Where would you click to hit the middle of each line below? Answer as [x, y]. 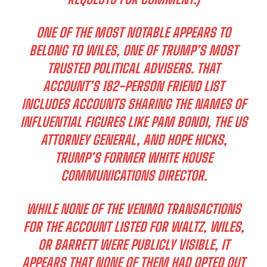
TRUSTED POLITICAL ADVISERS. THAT [133, 68]
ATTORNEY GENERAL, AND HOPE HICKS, [133, 139]
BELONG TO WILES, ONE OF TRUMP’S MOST [133, 50]
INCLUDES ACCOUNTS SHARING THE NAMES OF [133, 104]
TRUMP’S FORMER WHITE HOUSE [133, 157]
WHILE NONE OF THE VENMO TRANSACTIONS [133, 209]
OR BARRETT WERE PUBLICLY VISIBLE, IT [133, 244]
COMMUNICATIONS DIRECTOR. [133, 175]
